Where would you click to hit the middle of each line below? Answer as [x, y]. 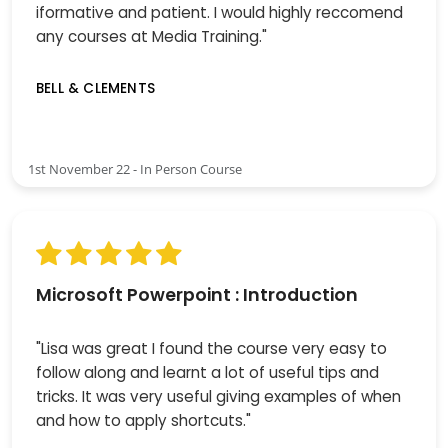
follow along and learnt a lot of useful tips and [207, 373]
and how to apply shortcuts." [143, 421]
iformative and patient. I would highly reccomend [219, 13]
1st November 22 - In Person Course [135, 168]
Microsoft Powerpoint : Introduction [197, 294]
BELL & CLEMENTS [95, 88]
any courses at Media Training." [151, 37]
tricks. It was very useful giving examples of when [218, 397]
